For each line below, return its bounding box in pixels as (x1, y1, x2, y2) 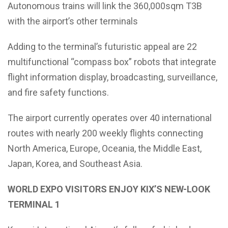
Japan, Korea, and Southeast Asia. (8, 158, 142, 169)
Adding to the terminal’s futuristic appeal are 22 (8, 41, 197, 52)
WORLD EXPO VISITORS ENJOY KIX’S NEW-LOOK (8, 183, 210, 194)
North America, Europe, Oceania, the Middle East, (8, 142, 202, 154)
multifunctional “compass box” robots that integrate (8, 56, 216, 67)
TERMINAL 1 (8, 198, 60, 210)
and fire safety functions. (8, 87, 109, 98)
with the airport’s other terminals (8, 15, 138, 26)
